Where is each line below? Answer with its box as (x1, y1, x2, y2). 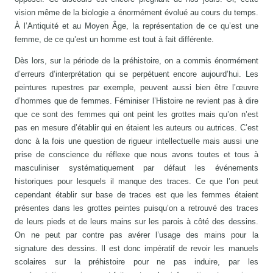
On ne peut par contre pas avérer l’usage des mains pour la (15, 230, 258, 239)
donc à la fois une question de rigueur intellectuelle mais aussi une (15, 136, 258, 146)
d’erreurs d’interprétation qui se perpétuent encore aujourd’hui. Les (15, 69, 258, 79)
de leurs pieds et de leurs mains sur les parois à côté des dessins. (15, 216, 258, 226)
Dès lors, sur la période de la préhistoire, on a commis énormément (15, 55, 258, 65)
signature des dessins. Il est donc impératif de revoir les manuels (15, 243, 258, 253)
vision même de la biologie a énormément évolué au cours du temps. (15, 7, 258, 17)
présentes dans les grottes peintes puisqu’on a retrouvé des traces (15, 203, 258, 213)
